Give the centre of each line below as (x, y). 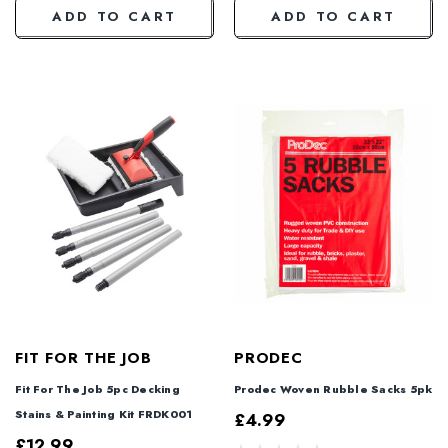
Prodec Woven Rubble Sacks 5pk (333, 388)
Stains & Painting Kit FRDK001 (104, 413)
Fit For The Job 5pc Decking (97, 388)
